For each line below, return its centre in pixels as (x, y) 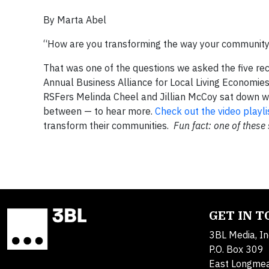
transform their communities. (108, 126)
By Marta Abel (75, 20)
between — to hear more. (99, 111)
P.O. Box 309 (236, 249)
